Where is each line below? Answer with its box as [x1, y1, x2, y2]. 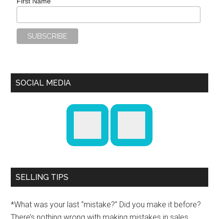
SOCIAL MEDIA [16, 78, 71, 88]
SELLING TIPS [16, 173, 69, 182]
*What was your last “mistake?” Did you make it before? [11, 200, 201, 210]
